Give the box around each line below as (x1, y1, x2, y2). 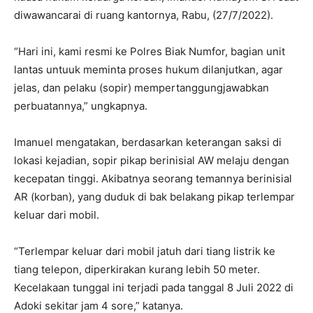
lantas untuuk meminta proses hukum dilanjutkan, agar (14, 63, 283, 77)
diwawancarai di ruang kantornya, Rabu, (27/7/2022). (14, 8, 273, 22)
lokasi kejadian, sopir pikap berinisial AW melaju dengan (14, 154, 289, 168)
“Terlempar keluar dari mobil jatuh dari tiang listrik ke (14, 245, 275, 259)
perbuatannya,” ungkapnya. (14, 99, 147, 113)
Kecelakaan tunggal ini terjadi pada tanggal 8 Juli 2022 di (14, 281, 293, 295)
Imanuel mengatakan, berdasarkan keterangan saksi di (14, 136, 282, 150)
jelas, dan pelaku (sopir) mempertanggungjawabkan (14, 81, 269, 95)
